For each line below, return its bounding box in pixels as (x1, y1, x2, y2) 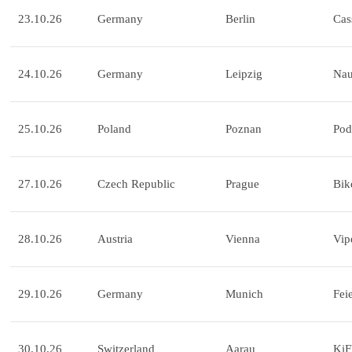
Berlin (225, 13, 255, 26)
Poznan (225, 123, 262, 136)
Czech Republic (97, 178, 175, 191)
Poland (97, 123, 131, 136)
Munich (225, 288, 263, 301)
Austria (97, 233, 133, 246)
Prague (225, 178, 259, 191)
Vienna (225, 233, 260, 246)
